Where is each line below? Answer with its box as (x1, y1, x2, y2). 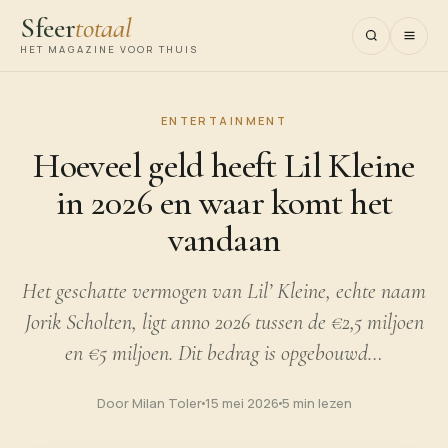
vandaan (167, 218, 281, 261)
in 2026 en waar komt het (55, 181, 393, 224)
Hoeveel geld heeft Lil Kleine (33, 144, 415, 187)
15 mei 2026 (204, 394, 279, 412)
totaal (75, 11, 132, 45)
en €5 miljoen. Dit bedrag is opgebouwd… (65, 340, 383, 366)
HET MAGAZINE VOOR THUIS (20, 43, 200, 56)
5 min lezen (281, 394, 352, 412)
